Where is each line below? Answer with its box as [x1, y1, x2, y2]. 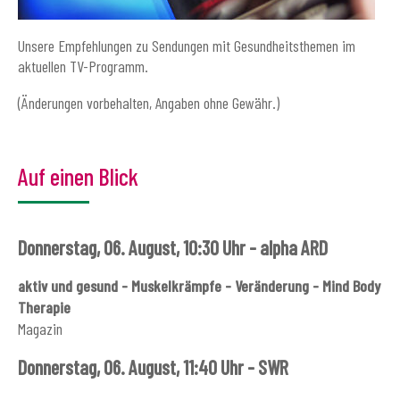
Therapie [18, 297, 71, 318]
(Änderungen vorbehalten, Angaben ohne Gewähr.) [18, 93, 279, 113]
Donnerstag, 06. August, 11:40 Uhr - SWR [18, 355, 288, 379]
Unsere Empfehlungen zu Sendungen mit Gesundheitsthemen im [18, 36, 355, 56]
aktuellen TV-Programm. [18, 56, 148, 77]
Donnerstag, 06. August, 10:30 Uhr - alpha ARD [18, 236, 328, 260]
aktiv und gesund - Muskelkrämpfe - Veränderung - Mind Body [18, 276, 380, 296]
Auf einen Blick [18, 162, 138, 191]
